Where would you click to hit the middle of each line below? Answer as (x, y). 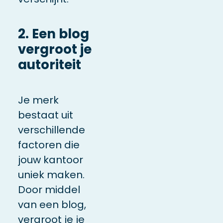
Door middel (49, 189)
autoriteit (49, 64)
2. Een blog (53, 34)
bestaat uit (45, 115)
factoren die (49, 145)
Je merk (38, 100)
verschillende (51, 130)
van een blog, (52, 204)
